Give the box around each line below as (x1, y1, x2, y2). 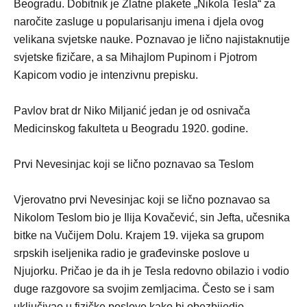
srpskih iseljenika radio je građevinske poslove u (14, 247, 249, 259)
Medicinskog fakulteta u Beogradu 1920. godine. (14, 122, 248, 134)
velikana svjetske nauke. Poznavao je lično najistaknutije (14, 33, 290, 45)
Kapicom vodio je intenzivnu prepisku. (14, 69, 198, 81)
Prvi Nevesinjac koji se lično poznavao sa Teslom (14, 158, 254, 170)
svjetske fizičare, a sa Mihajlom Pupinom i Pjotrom (14, 51, 257, 63)
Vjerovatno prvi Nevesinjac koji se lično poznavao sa (14, 193, 270, 206)
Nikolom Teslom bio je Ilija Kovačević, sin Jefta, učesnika (14, 211, 290, 223)
